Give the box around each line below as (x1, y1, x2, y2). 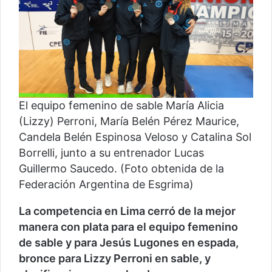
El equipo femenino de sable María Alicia (19, 99, 224, 112)
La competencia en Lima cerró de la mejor (19, 205, 236, 218)
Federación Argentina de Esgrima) (19, 178, 194, 191)
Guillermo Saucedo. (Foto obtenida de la (19, 162, 224, 175)
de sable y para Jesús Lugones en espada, (19, 236, 239, 250)
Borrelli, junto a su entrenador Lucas (19, 146, 204, 160)
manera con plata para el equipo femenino (19, 220, 238, 234)
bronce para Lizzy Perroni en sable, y (19, 252, 211, 265)
